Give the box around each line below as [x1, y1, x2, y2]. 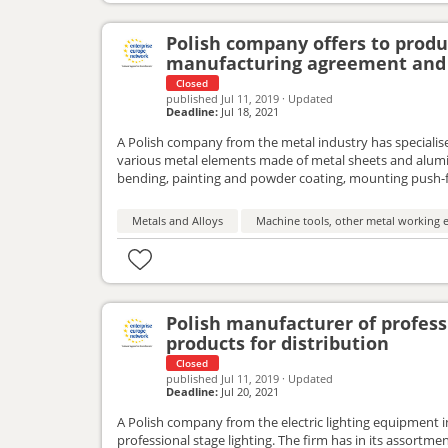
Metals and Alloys [132, 212, 223, 228]
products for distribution [166, 330, 390, 355]
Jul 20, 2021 [218, 383, 280, 399]
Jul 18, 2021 [218, 103, 280, 119]
